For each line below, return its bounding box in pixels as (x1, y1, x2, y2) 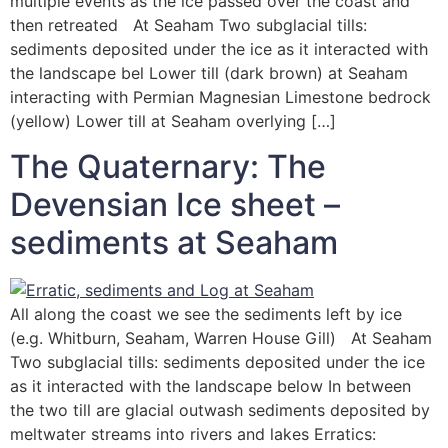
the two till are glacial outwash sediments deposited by (10, 399, 430, 420)
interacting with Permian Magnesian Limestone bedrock (10, 87, 431, 108)
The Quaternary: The (10, 146, 326, 186)
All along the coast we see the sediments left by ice (10, 303, 402, 324)
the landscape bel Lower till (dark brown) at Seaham (10, 63, 408, 84)
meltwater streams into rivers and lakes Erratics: (10, 423, 376, 444)
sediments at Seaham (10, 222, 338, 262)
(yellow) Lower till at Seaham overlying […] (10, 111, 336, 132)
